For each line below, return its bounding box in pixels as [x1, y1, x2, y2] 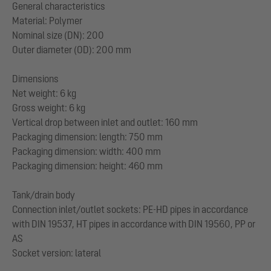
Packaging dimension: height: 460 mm [12, 160, 163, 172]
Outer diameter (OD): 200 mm [12, 44, 131, 56]
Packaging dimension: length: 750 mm [12, 131, 163, 143]
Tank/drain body [12, 189, 75, 201]
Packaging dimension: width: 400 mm [12, 146, 161, 157]
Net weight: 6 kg [12, 88, 76, 99]
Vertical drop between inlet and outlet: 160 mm [12, 117, 198, 128]
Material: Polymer [12, 15, 82, 27]
